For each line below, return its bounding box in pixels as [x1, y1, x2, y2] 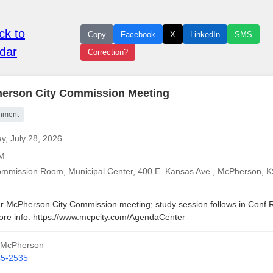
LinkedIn [190, 29, 220, 39]
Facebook [120, 29, 155, 39]
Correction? [87, 48, 128, 57]
